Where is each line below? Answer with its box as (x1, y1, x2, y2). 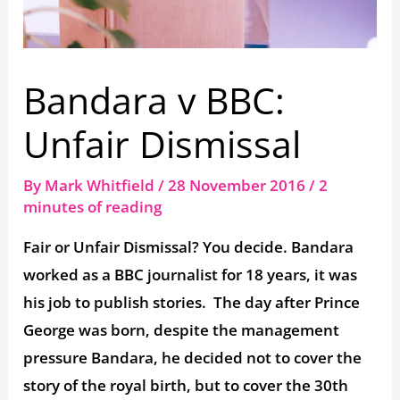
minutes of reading (23, 196, 162, 217)
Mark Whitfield (45, 174, 159, 196)
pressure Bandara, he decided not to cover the (23, 346, 362, 368)
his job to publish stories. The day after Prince (23, 291, 361, 312)
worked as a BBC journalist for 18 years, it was (23, 263, 358, 285)
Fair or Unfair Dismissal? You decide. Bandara (23, 236, 354, 257)
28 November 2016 (168, 174, 310, 196)
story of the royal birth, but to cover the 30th (23, 374, 349, 396)
